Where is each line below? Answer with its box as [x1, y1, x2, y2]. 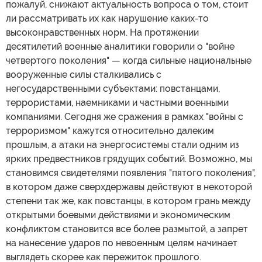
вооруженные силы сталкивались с [6, 68, 161, 80]
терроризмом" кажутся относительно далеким [6, 125, 214, 136]
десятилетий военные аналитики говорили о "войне [6, 40, 235, 52]
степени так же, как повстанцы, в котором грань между [6, 195, 251, 206]
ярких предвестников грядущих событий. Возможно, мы [6, 153, 252, 164]
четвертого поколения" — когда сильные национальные [6, 54, 251, 66]
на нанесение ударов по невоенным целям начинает [6, 237, 237, 249]
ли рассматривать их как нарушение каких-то [6, 12, 209, 24]
